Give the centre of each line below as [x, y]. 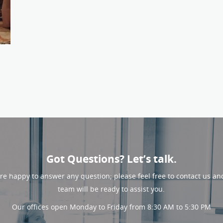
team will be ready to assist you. [111, 189]
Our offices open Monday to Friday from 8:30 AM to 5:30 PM [111, 207]
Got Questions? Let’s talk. [111, 159]
